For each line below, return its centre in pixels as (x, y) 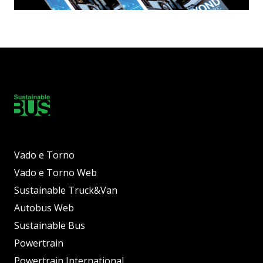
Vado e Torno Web (55, 172)
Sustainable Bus (50, 225)
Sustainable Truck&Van (66, 190)
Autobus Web (44, 208)
